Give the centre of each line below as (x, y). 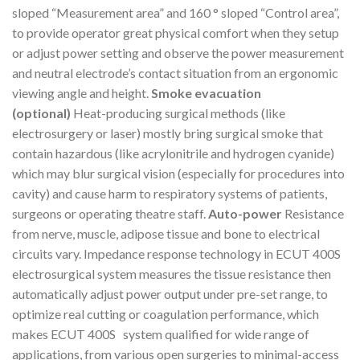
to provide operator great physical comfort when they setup (176, 33)
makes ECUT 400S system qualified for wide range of (161, 334)
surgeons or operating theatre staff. (110, 214)
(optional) (41, 113)
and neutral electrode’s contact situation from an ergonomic (175, 73)
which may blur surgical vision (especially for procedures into (178, 174)
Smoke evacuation (206, 93)
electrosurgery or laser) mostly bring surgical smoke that (168, 133)
